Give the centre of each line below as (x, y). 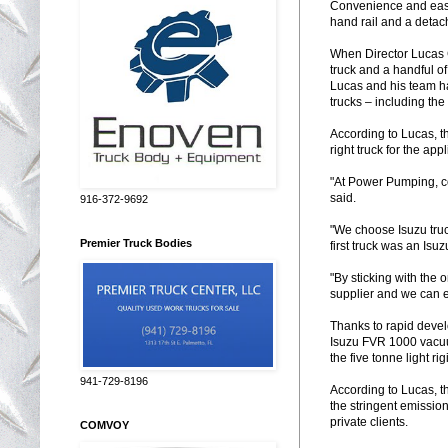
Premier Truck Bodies (136, 242)
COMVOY (104, 424)
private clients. (369, 421)
